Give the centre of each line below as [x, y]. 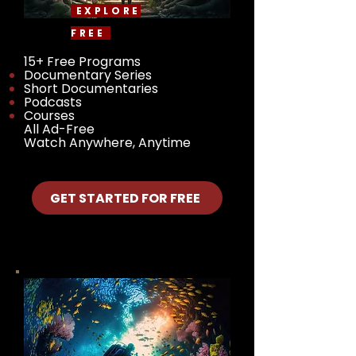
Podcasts [53, 102]
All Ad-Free [61, 129]
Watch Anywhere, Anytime [107, 143]
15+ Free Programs [82, 62]
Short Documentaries [91, 89]
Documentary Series [88, 75]
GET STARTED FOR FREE [125, 198]
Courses [49, 116]
